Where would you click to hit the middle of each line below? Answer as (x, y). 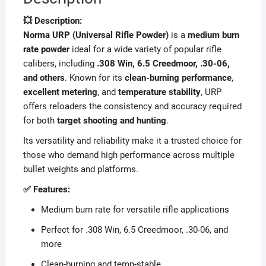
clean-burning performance (178, 78)
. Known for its (94, 78)
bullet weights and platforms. (80, 170)
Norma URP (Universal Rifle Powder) (96, 35)
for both (40, 121)
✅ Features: (46, 190)
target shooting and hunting (111, 121)
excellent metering (60, 92)
